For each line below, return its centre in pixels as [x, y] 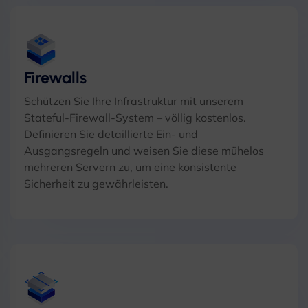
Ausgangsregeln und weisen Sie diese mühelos [144, 151]
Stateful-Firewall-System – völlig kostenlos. [135, 118]
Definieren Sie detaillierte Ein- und [111, 134]
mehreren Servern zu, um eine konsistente [130, 167]
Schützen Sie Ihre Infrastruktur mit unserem [134, 101]
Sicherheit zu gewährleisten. [96, 184]
